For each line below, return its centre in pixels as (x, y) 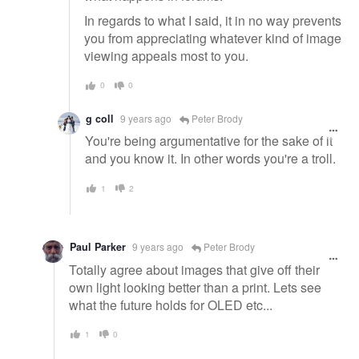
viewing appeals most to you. (166, 56)
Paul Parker (98, 246)
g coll (100, 118)
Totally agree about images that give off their (194, 269)
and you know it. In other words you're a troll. (210, 159)
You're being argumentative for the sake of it (209, 141)
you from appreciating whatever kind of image (213, 38)
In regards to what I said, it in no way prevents (213, 21)
